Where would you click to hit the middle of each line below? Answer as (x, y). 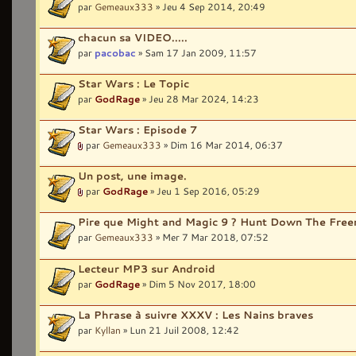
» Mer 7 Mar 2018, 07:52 (211, 237)
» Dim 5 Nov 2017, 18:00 (198, 283)
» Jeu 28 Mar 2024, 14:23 (199, 99)
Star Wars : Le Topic (133, 84)
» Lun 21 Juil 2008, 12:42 (180, 329)
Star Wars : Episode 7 (137, 130)
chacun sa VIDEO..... (133, 37)
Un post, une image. (132, 176)
